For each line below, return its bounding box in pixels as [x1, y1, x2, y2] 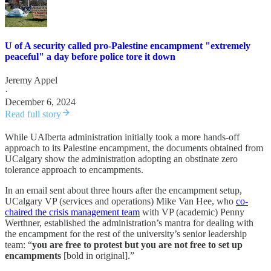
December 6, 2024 [5, 96, 76, 107]
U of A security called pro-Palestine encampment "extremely [5, 40, 250, 51]
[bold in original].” [64, 250, 134, 261]
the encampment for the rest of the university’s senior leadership [5, 228, 247, 239]
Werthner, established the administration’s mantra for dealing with [5, 217, 253, 228]
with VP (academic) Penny [140, 206, 244, 217]
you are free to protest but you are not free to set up [32, 239, 243, 250]
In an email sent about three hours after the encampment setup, [5, 184, 242, 195]
